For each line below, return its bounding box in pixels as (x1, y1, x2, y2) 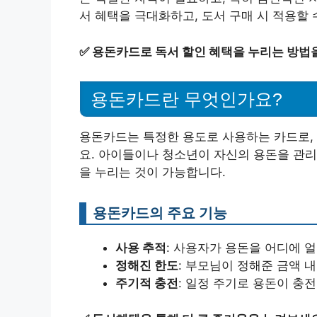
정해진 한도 (115, 258, 178, 273)
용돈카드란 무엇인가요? (91, 89, 282, 110)
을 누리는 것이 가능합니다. (79, 165, 226, 180)
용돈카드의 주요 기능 (93, 204, 227, 222)
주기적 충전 (115, 276, 178, 291)
